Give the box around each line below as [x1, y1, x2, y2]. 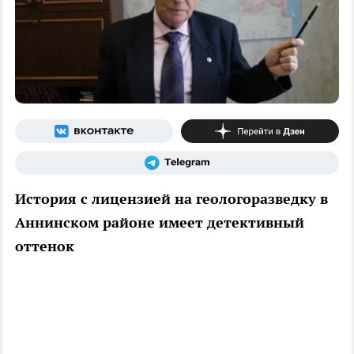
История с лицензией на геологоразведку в [15, 189, 328, 208]
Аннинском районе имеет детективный [15, 213, 304, 232]
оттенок [15, 236, 74, 255]
